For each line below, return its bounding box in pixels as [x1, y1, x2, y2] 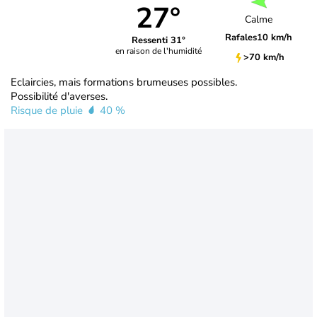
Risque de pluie [11, 103, 86, 117]
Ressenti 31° [131, 34, 185, 47]
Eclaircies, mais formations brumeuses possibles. [11, 74, 237, 89]
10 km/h [257, 31, 293, 45]
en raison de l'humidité [115, 45, 202, 57]
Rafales [225, 31, 258, 45]
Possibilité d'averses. [11, 88, 108, 103]
